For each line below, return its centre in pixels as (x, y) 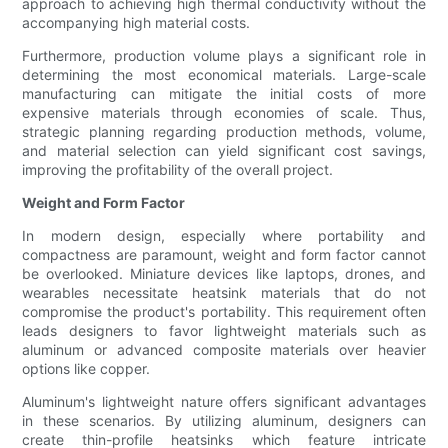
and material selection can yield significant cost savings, (224, 151)
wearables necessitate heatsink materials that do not (224, 293)
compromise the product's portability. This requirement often (224, 312)
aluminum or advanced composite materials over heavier (224, 350)
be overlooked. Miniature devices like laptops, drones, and (224, 274)
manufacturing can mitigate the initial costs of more (224, 94)
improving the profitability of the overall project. (178, 170)
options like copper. (86, 369)
